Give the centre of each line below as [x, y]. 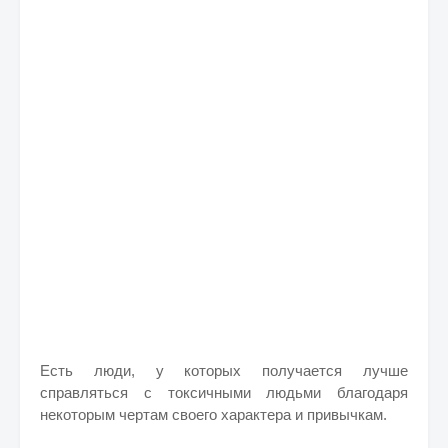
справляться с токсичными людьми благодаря [224, 392]
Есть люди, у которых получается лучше [224, 370]
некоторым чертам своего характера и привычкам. [213, 414]
